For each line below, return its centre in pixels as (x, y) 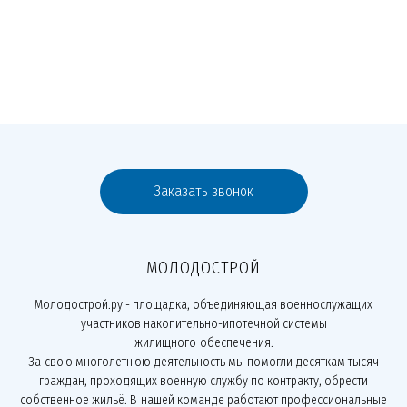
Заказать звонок (203, 191)
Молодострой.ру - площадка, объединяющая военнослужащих (203, 305)
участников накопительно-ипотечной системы (203, 324)
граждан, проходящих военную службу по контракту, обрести (203, 381)
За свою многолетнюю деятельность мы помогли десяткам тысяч (203, 362)
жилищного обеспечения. (203, 343)
